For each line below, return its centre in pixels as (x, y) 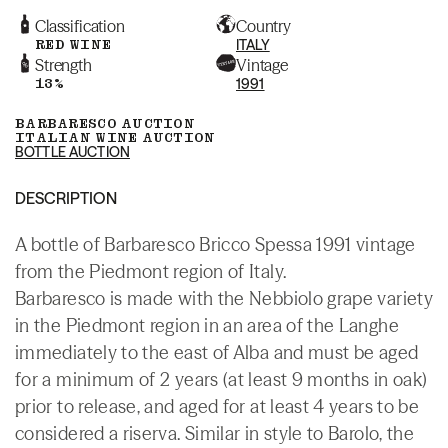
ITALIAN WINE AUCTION (115, 137)
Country (263, 25)
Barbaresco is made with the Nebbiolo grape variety (224, 298)
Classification (80, 25)
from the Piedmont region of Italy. (151, 271)
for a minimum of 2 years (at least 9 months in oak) (221, 379)
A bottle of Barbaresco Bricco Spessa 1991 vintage (215, 244)
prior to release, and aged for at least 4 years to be (217, 406)
